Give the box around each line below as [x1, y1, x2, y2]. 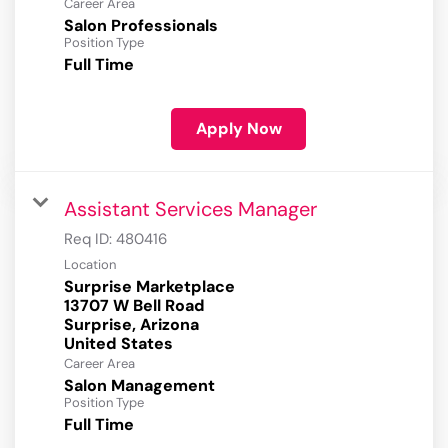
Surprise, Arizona [64, 314, 199, 336]
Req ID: [64, 229, 116, 250]
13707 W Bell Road [64, 295, 205, 317]
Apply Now [195, 118, 282, 140]
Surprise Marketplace [64, 276, 235, 298]
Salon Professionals [64, 15, 218, 37]
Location [64, 256, 116, 274]
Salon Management [64, 375, 215, 397]
